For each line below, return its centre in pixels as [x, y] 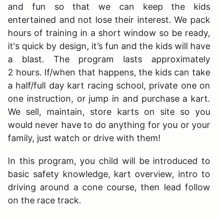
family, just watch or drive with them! [85, 138]
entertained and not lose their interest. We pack [109, 19]
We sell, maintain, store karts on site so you [109, 111]
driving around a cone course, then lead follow [109, 187]
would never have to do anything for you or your [109, 125]
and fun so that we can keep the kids [109, 6]
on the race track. [45, 200]
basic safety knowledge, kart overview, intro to [109, 174]
